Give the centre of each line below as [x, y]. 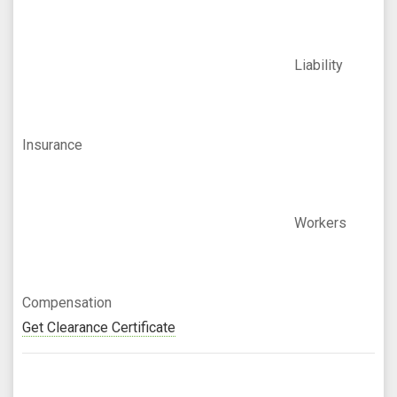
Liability [319, 66]
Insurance [52, 145]
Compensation [67, 303]
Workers [320, 223]
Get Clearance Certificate [99, 328]
